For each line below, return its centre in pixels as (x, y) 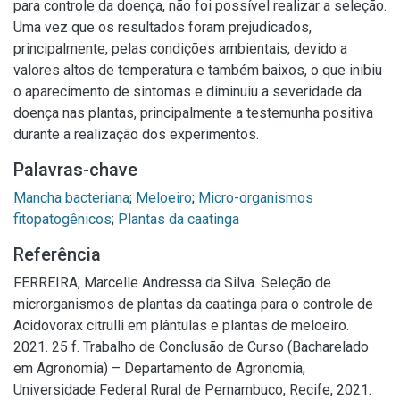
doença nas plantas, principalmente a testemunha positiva (193, 113)
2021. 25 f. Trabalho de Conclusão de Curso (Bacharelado (191, 347)
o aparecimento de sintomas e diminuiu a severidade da (187, 92)
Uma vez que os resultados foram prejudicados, (162, 27)
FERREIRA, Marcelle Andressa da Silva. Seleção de (172, 283)
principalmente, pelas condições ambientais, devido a (180, 49)
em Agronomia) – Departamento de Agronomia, (159, 368)
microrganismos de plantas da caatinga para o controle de (193, 304)
